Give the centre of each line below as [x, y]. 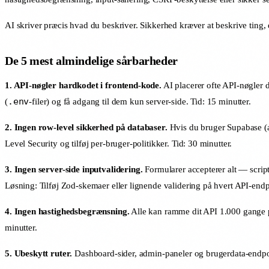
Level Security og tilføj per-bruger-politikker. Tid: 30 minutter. [119, 143]
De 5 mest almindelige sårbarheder [91, 60]
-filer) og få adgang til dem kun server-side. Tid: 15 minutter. [140, 101]
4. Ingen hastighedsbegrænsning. [67, 211]
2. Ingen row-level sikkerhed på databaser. [86, 127]
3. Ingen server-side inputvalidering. [74, 169]
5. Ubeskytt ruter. [39, 253]
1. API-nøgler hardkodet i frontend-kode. [83, 85]
